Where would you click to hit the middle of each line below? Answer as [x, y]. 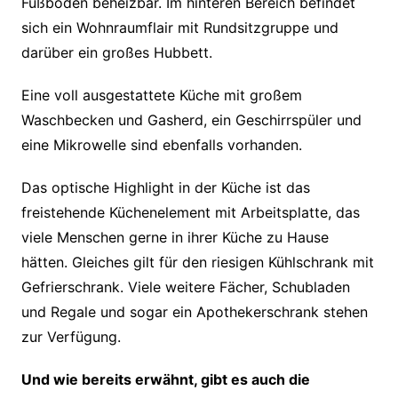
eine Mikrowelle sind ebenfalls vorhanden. [161, 145]
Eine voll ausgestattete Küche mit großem [161, 96]
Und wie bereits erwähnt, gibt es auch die [165, 380]
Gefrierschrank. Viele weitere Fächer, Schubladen [185, 287]
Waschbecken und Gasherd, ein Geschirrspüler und [191, 120]
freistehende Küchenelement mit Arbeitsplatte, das [190, 213]
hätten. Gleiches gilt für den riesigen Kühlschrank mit [197, 263]
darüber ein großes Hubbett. [116, 53]
